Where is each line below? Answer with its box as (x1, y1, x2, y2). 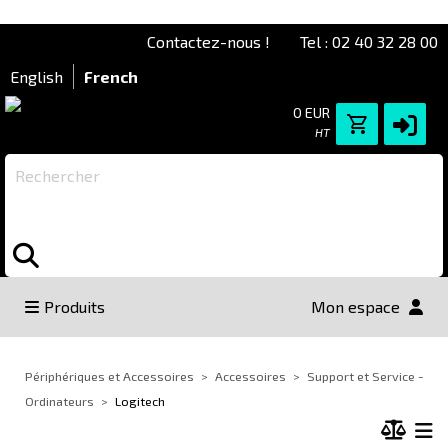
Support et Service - (307, 368, 424, 384)
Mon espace (311, 297, 404, 316)
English (10, 67, 63, 86)
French (84, 67, 138, 86)
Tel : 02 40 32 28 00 (300, 32, 438, 51)
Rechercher (6, 157, 91, 176)
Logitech (115, 393, 165, 409)
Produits (44, 297, 105, 316)
